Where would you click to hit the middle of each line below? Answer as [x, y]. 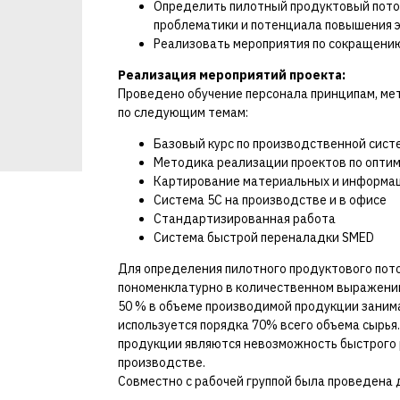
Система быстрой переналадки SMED [264, 237]
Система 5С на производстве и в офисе [270, 200]
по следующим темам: [183, 112]
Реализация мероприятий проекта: [232, 75]
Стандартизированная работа [245, 219]
